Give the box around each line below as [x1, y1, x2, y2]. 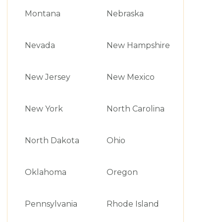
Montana [24, 9, 60, 18]
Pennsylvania [24, 199, 77, 209]
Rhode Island [106, 199, 159, 209]
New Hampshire [106, 41, 170, 50]
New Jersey [24, 72, 70, 82]
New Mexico [106, 72, 155, 82]
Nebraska [106, 9, 144, 18]
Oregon [106, 167, 138, 177]
